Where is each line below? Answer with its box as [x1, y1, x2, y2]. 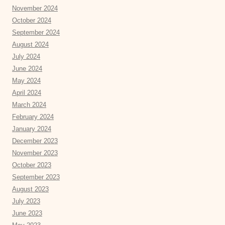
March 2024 [12, 101, 46, 109]
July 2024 [12, 53, 40, 61]
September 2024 [12, 29, 60, 37]
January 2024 [12, 125, 51, 133]
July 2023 [12, 197, 40, 205]
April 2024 [12, 89, 41, 97]
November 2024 [12, 5, 58, 13]
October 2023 [12, 161, 51, 169]
